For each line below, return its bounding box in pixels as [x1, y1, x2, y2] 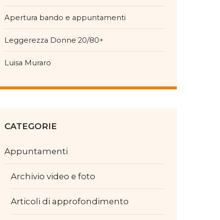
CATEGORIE [4, 121, 57, 132]
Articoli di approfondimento [10, 196, 129, 206]
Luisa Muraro [4, 58, 52, 68]
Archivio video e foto [10, 171, 95, 181]
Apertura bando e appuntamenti [4, 13, 126, 22]
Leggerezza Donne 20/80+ [4, 35, 104, 45]
